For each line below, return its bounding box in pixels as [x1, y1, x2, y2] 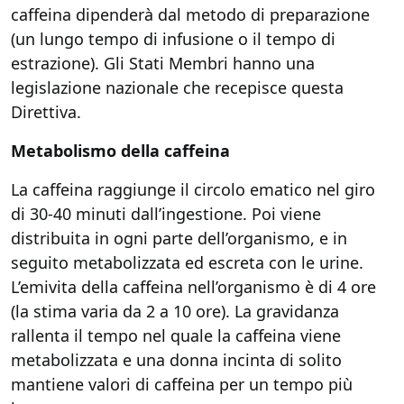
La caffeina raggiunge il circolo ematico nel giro [11, 179, 375, 200]
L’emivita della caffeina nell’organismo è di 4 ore [11, 276, 376, 298]
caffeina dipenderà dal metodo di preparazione [11, 4, 370, 25]
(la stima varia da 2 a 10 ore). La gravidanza [11, 300, 339, 322]
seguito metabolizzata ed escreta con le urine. [11, 252, 363, 273]
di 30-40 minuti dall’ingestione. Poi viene [11, 203, 321, 225]
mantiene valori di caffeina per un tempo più [11, 373, 353, 395]
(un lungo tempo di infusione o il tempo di [11, 28, 335, 50]
